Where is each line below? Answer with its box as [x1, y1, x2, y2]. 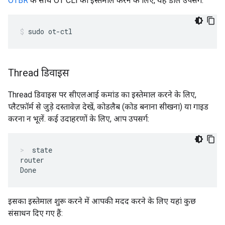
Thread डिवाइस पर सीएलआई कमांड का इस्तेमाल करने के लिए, [8, 90, 196, 99]
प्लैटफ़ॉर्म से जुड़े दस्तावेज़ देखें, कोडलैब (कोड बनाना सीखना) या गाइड [8, 102, 208, 111]
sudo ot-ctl [28, 27, 72, 36]
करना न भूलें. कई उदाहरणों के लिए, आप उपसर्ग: [8, 114, 149, 124]
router [20, 155, 44, 165]
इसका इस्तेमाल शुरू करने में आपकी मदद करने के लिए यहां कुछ [8, 196, 196, 206]
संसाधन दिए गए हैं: [8, 208, 63, 218]
